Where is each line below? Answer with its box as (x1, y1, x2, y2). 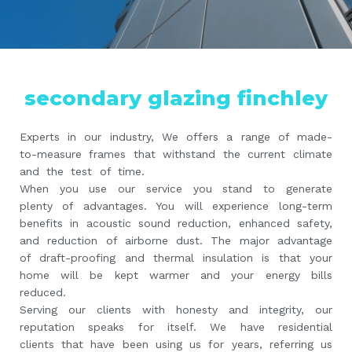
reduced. (20, 286, 66, 299)
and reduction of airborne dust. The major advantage (20, 234, 332, 247)
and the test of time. (20, 165, 145, 178)
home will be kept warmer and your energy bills (20, 269, 332, 282)
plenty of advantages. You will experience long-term (20, 200, 332, 213)
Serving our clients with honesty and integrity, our (20, 303, 332, 317)
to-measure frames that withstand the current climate (20, 148, 332, 161)
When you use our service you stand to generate (20, 182, 332, 196)
